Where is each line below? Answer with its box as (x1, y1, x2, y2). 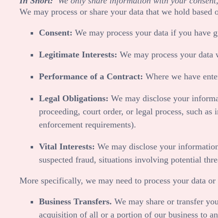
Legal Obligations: (39, 93, 109, 103)
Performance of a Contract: (39, 71, 143, 81)
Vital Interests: (39, 141, 95, 151)
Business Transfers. (39, 196, 112, 206)
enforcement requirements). (39, 119, 136, 129)
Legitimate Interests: (39, 49, 117, 59)
